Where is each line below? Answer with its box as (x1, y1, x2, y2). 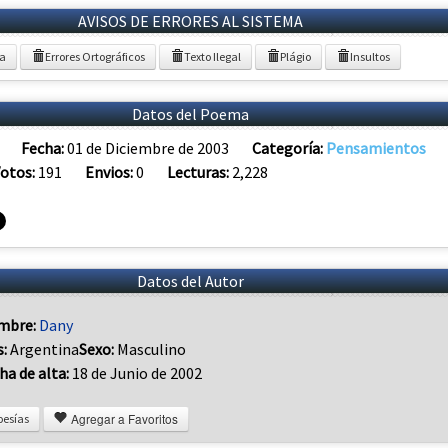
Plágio (280, 48, 311, 64)
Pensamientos (326, 137, 426, 158)
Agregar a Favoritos (68, 410, 178, 428)
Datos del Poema (131, 103, 249, 124)
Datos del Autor (136, 270, 244, 291)
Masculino (117, 338, 186, 359)
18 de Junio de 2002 (69, 362, 202, 383)
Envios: (85, 161, 136, 182)
